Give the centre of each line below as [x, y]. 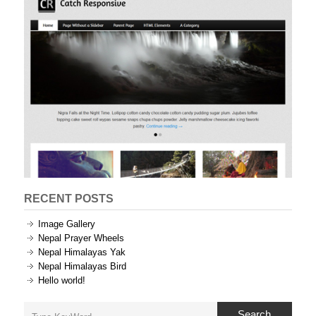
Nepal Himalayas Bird [82, 266]
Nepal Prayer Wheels [81, 238]
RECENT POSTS [69, 198]
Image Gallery [67, 224]
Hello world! [62, 280]
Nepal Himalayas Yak [82, 252]
